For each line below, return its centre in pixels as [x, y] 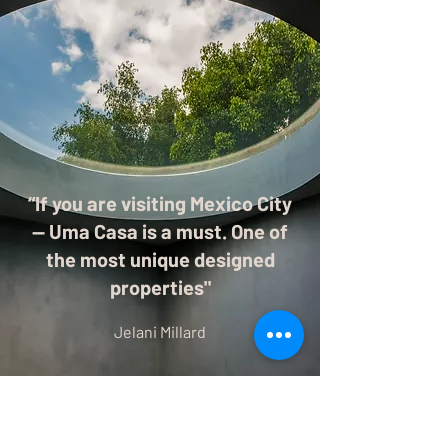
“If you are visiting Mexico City [160, 203]
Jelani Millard [160, 331]
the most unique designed [160, 259]
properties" [160, 287]
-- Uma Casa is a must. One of [160, 231]
